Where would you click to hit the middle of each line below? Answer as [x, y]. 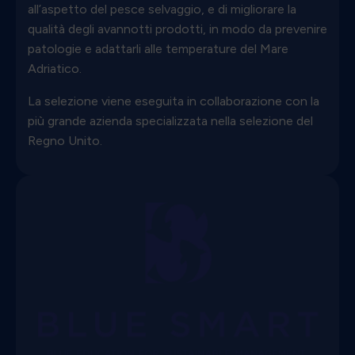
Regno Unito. [65, 140]
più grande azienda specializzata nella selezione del [170, 120]
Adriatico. [55, 68]
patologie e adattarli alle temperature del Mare [158, 48]
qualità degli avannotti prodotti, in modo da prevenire [177, 29]
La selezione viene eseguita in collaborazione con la [174, 101]
